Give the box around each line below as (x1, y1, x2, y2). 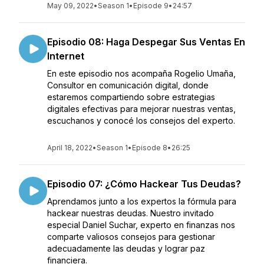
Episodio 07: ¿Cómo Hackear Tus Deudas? (47, 178, 241, 190)
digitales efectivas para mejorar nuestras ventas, (47, 104, 236, 114)
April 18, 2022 (47, 143, 93, 152)
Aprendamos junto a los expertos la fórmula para (47, 196, 236, 206)
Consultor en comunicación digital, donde (47, 80, 209, 90)
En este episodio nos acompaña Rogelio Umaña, (47, 68, 236, 78)
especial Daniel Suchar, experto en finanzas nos (47, 220, 235, 230)
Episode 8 (132, 143, 167, 152)
